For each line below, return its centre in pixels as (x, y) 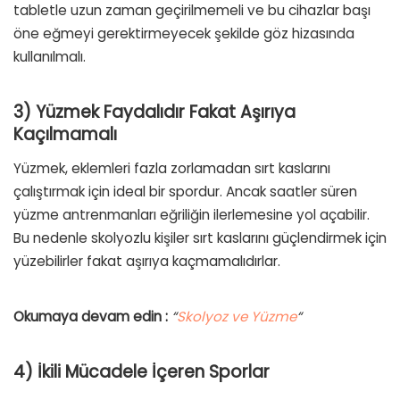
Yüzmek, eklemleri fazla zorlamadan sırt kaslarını (172, 169)
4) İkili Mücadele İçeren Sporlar (142, 372)
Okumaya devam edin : (92, 317)
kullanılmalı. (50, 56)
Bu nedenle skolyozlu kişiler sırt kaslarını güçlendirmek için (200, 238)
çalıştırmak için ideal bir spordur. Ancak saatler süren (185, 192)
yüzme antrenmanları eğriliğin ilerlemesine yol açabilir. (192, 215)
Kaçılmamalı (65, 134)
